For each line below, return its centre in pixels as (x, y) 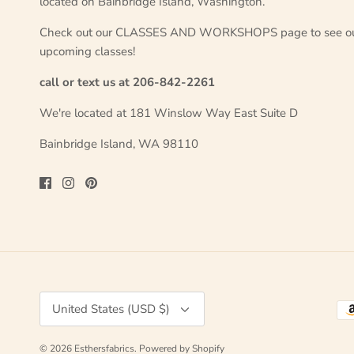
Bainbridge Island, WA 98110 (119, 144)
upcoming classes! (87, 52)
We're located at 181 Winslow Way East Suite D (169, 113)
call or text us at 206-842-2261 (127, 83)
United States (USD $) (111, 309)
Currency (58, 298)
